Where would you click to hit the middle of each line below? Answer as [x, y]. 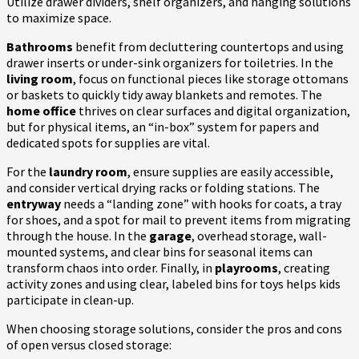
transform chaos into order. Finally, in [111, 268]
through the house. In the [78, 236]
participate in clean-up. [70, 300]
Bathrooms [40, 47]
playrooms [246, 268]
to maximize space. [59, 18]
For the [28, 172]
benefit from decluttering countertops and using [208, 47]
